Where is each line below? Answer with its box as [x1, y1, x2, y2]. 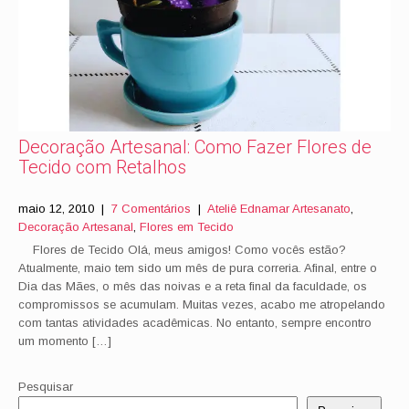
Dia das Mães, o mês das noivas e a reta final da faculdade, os [18, 279, 367, 293]
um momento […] [18, 334, 111, 348]
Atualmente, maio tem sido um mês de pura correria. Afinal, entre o [18, 261, 377, 275]
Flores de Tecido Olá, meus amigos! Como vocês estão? [18, 243, 346, 257]
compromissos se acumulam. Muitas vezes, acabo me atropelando [18, 298, 385, 311]
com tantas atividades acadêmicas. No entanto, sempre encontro [18, 316, 372, 330]
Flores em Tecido [140, 220, 234, 234]
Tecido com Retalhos [18, 156, 186, 178]
